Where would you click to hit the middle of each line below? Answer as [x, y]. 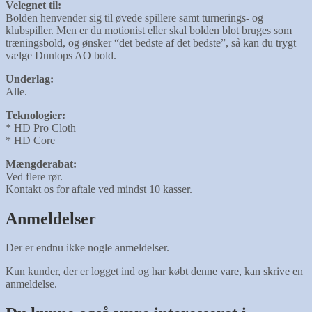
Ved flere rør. [34, 176]
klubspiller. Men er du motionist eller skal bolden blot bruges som [149, 30]
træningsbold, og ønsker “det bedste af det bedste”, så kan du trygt [151, 42]
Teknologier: [36, 115]
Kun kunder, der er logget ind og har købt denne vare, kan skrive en [154, 272]
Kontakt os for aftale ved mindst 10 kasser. [99, 189]
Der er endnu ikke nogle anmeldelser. [87, 248]
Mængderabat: [41, 164]
